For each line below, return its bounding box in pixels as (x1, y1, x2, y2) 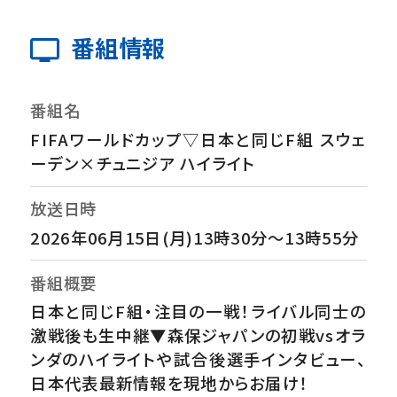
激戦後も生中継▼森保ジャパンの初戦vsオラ (30, 323, 367, 347)
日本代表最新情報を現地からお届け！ (30, 371, 309, 395)
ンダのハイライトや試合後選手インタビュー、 (30, 347, 367, 371)
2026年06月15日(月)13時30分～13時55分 (30, 225, 360, 249)
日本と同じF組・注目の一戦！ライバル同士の (30, 300, 367, 323)
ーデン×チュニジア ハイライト (30, 152, 256, 175)
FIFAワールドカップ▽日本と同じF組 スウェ (30, 128, 367, 152)
